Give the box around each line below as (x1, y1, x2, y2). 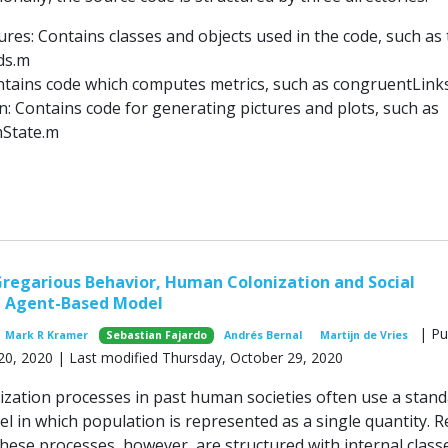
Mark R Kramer (5, 328, 89, 343)
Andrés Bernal (224, 328, 303, 343)
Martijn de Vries (320, 328, 409, 343)
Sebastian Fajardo (105, 328, 207, 343)
